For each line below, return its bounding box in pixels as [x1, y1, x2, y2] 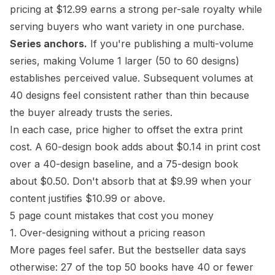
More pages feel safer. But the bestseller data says [10, 244, 246, 256]
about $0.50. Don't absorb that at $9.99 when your [10, 175, 252, 187]
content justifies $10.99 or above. [10, 192, 165, 204]
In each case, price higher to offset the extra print [10, 123, 242, 136]
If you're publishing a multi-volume [87, 37, 254, 50]
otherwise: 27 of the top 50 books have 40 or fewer [10, 261, 254, 273]
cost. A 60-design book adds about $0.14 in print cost [10, 141, 260, 153]
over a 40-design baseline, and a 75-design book [10, 158, 238, 170]
